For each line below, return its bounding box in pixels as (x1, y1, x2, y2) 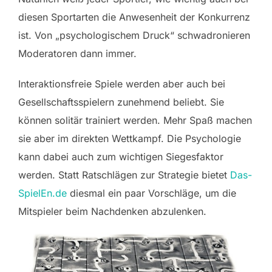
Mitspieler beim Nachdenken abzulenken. (18, 205, 206, 217)
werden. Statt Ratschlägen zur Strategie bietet (18, 168, 230, 181)
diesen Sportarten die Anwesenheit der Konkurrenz (18, 10, 250, 23)
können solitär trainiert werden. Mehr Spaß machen (18, 114, 252, 126)
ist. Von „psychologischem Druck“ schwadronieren (18, 29, 250, 41)
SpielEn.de (18, 186, 67, 199)
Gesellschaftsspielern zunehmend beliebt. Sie (18, 95, 224, 108)
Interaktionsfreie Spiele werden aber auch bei (18, 77, 225, 90)
